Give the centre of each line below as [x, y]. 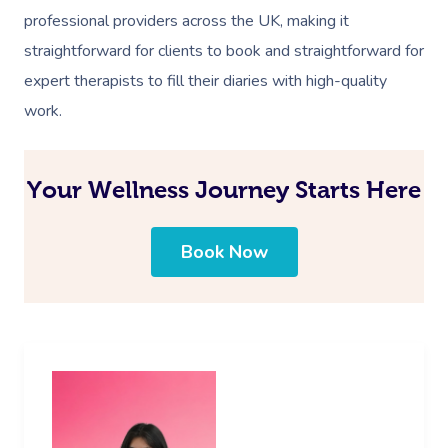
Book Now [224, 252]
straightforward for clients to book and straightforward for [224, 50]
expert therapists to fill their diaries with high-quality [205, 80]
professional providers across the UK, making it [186, 20]
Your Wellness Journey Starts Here [224, 190]
